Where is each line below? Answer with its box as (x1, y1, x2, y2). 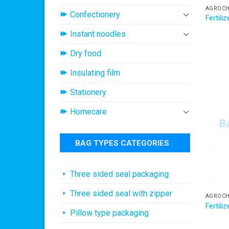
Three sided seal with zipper (70, 188, 172, 198)
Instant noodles (70, 29, 126, 39)
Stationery (70, 87, 106, 97)
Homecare (70, 106, 107, 117)
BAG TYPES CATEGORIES (75, 138, 169, 148)
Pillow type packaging (70, 208, 149, 218)
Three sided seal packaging (70, 169, 169, 179)
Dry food (70, 48, 101, 58)
